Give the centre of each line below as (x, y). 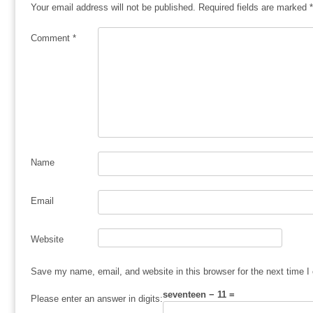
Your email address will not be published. (113, 7)
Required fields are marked (254, 7)
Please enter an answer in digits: (97, 298)
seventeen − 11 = (199, 294)
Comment (52, 38)
